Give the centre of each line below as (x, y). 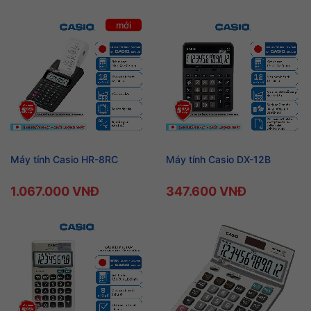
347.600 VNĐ (206, 191)
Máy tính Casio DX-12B (218, 159)
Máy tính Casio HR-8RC (64, 159)
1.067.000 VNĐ (55, 191)
